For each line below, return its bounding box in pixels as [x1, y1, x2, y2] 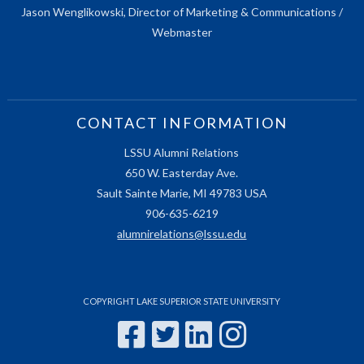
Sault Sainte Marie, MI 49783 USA [96, 186, 267, 201]
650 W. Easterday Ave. [125, 166, 239, 180]
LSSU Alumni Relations [124, 145, 240, 160]
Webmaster [151, 25, 212, 40]
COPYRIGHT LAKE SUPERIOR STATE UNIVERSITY [83, 296, 281, 307]
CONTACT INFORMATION [76, 114, 288, 132]
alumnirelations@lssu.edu [117, 227, 247, 241]
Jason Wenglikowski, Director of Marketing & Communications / [20, 5, 343, 19]
